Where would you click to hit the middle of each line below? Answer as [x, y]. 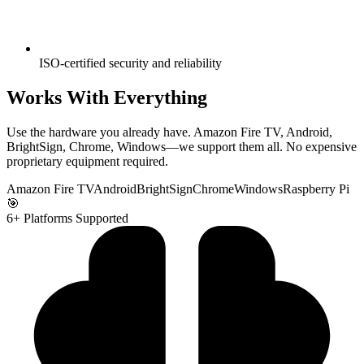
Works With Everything [107, 97]
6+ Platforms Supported [67, 218]
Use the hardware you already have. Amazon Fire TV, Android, [169, 132]
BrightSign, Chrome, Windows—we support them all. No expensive [182, 146]
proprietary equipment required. [87, 161]
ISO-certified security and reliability [130, 63]
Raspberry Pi [316, 188]
